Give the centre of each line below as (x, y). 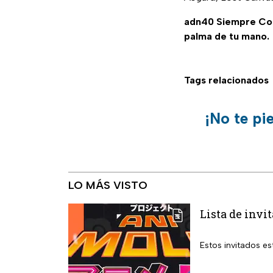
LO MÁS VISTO (108, 186)
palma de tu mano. (227, 37)
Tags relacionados (226, 80)
